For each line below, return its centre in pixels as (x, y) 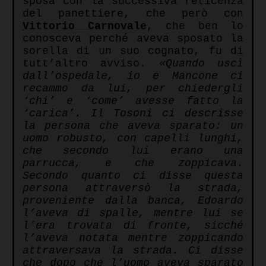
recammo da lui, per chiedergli (133, 89)
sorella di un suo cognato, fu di (133, 51)
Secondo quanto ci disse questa (133, 176)
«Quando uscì (201, 64)
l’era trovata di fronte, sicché (133, 226)
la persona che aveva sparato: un (133, 126)
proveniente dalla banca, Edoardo (133, 201)
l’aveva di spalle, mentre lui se (133, 213)
